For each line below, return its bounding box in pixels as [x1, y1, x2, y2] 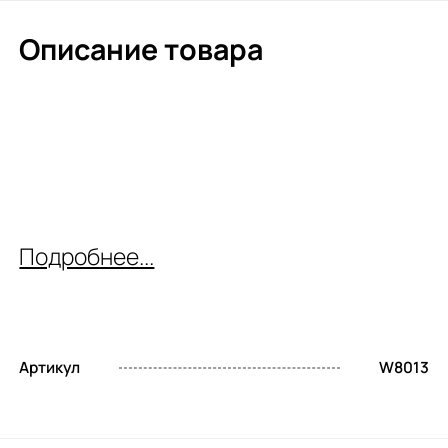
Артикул [19, 357, 81, 379]
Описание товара [19, 28, 264, 69]
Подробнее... [19, 241, 155, 273]
